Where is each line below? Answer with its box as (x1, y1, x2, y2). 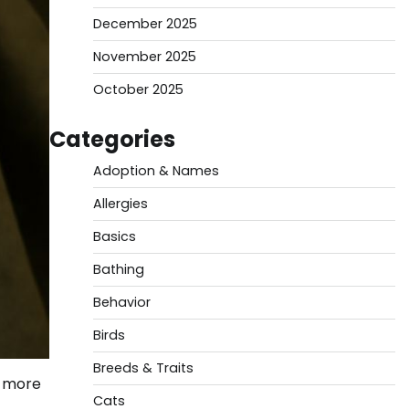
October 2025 (92, 80, 184, 99)
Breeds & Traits (92, 359, 194, 377)
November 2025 (92, 47, 196, 66)
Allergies (92, 194, 148, 213)
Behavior (92, 293, 151, 311)
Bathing (92, 260, 144, 278)
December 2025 (92, 15, 197, 33)
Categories (48, 124, 175, 154)
